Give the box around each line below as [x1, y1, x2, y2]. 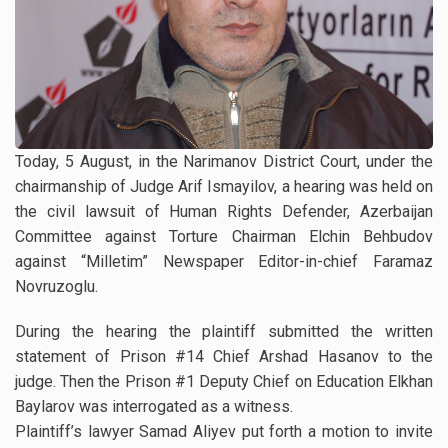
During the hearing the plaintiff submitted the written [15, 322, 433, 342]
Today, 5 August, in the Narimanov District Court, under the [15, 152, 433, 172]
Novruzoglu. [15, 277, 98, 297]
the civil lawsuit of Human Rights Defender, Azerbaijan [15, 202, 433, 222]
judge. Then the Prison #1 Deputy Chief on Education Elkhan [15, 372, 433, 392]
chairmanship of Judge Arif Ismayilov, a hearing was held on [15, 177, 433, 197]
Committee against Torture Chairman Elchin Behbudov [15, 227, 433, 247]
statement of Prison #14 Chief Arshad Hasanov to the [15, 347, 433, 367]
